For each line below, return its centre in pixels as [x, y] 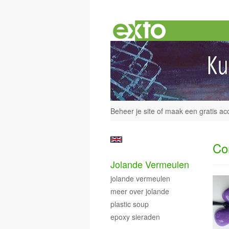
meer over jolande [140, 191]
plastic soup [130, 204]
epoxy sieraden [135, 216]
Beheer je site [133, 111]
